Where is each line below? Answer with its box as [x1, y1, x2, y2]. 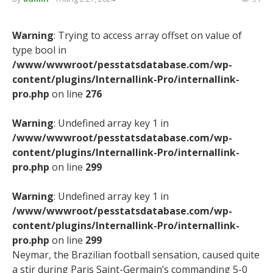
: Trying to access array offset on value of [54, 29, 242, 42]
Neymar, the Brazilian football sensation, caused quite [12, 248, 260, 261]
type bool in [12, 43, 66, 57]
